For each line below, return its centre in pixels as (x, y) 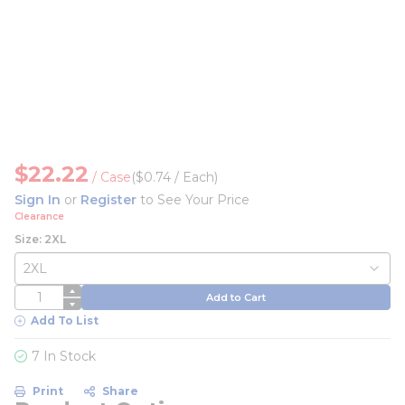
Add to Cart (236, 297)
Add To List (65, 320)
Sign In (38, 200)
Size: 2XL (40, 239)
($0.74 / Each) (174, 177)
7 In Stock (64, 356)
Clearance (39, 217)
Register (108, 200)
